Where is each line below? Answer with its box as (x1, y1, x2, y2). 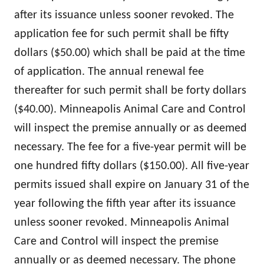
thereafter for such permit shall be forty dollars (14, 85, 246, 97)
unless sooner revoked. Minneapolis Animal (14, 217, 229, 229)
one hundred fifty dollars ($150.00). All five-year (14, 160, 249, 173)
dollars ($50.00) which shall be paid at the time (14, 47, 245, 60)
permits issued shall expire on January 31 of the (14, 179, 249, 192)
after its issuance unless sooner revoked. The (14, 9, 234, 22)
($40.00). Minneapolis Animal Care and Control (14, 104, 246, 116)
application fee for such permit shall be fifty (14, 28, 229, 41)
